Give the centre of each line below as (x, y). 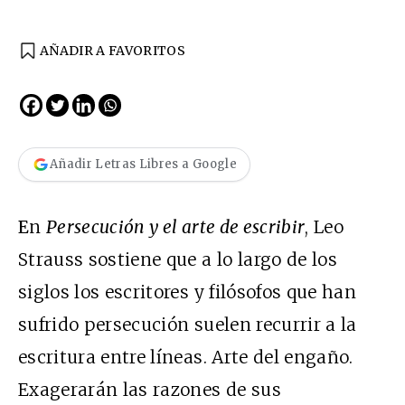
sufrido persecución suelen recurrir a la (188, 324)
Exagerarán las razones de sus (150, 389)
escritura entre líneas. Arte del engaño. (186, 357)
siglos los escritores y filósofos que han (188, 292)
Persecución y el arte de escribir (176, 226)
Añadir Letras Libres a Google (143, 164)
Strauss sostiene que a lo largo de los (178, 259)
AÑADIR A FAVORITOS (113, 50)
